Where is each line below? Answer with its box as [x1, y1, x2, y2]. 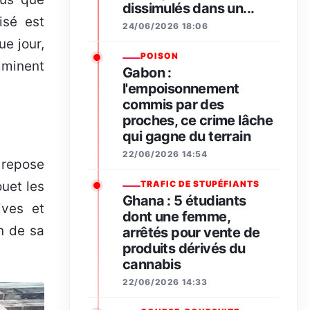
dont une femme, [122, 208, 230, 226]
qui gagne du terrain [122, 128, 250, 145]
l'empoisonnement [122, 80, 239, 98]
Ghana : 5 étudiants [122, 192, 246, 210]
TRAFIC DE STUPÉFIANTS [140, 179, 260, 190]
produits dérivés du [122, 240, 246, 257]
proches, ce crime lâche [122, 112, 273, 129]
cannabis [122, 256, 181, 273]
